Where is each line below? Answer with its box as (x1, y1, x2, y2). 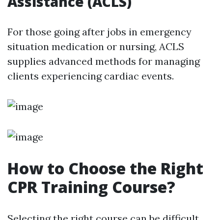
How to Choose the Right (7, 158, 203, 179)
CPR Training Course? (7, 176, 175, 197)
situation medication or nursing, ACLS (7, 40, 184, 53)
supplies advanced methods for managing (7, 55, 200, 67)
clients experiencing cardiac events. (7, 70, 174, 82)
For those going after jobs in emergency (7, 26, 192, 38)
